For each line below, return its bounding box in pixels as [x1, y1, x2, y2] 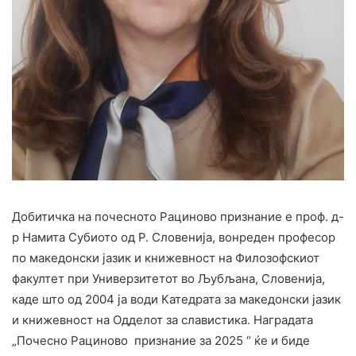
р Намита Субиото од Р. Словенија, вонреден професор [12, 229, 335, 245]
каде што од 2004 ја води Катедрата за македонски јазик [12, 291, 341, 307]
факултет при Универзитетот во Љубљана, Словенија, [12, 270, 325, 286]
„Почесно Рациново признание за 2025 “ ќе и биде [12, 332, 310, 348]
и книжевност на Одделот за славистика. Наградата [12, 311, 313, 327]
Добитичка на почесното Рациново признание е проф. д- [12, 208, 344, 224]
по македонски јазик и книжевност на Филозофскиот [12, 250, 319, 265]
